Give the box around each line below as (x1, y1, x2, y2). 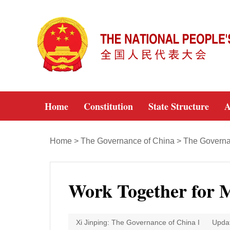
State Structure (148, 100, 209, 113)
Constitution (84, 100, 133, 113)
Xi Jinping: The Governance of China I (76, 218, 200, 226)
